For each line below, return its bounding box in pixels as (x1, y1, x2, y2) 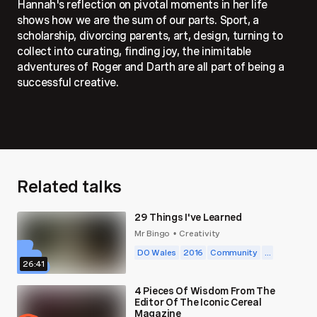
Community (210, 247, 258, 258)
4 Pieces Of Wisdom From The (134, 284, 275, 296)
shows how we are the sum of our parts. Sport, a (17, 13, 259, 27)
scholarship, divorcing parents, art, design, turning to (17, 28, 283, 42)
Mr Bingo (134, 228, 171, 238)
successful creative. (17, 75, 119, 89)
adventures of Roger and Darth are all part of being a (17, 59, 285, 74)
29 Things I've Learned (134, 211, 242, 223)
